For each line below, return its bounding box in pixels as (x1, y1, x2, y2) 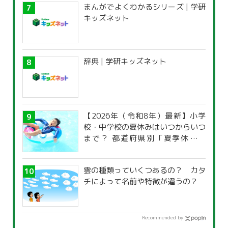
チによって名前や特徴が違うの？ (83, 176, 198, 187)
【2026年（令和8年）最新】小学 (83, 110, 206, 122)
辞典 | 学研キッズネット (83, 56, 166, 67)
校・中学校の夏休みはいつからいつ (83, 122, 206, 133)
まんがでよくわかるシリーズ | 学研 (83, 2, 206, 13)
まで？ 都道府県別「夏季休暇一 (83, 133, 206, 144)
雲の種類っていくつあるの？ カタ (83, 165, 206, 176)
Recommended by (142, 214, 183, 221)
